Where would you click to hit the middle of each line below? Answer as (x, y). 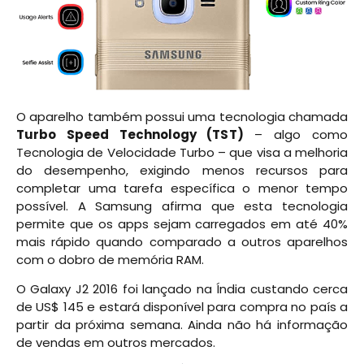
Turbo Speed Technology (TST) (130, 134)
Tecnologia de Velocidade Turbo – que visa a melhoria (182, 152)
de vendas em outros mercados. (116, 343)
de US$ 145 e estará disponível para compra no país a (182, 307)
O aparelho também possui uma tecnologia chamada (182, 116)
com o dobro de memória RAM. (110, 259)
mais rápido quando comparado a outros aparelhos (182, 241)
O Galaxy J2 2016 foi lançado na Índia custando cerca (182, 289)
